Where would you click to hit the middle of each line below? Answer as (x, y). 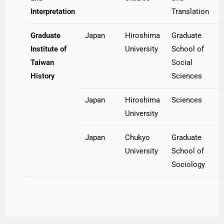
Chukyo (138, 138)
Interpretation (53, 12)
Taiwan (42, 63)
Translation (190, 12)
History (43, 76)
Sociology (188, 165)
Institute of (49, 49)
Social (182, 63)
